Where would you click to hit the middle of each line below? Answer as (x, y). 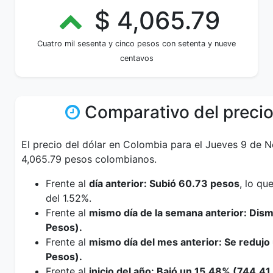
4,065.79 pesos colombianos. (89, 159)
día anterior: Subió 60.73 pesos (164, 183)
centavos (136, 58)
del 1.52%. (69, 198)
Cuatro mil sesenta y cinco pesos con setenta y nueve (136, 44)
